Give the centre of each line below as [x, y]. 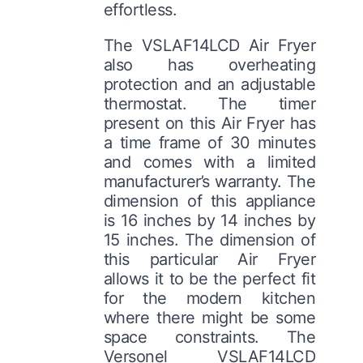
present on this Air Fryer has [209, 123]
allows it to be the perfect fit [209, 278]
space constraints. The [209, 337]
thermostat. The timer [209, 103]
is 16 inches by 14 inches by [209, 220]
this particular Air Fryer [209, 259]
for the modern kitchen [209, 298]
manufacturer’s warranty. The [209, 181]
